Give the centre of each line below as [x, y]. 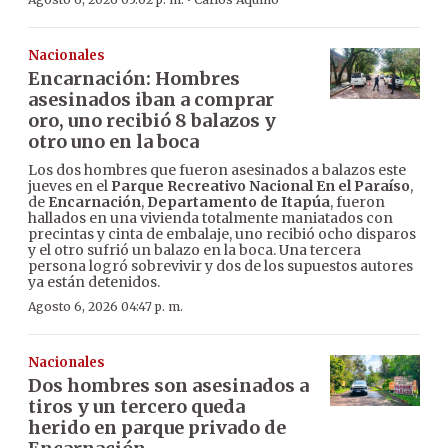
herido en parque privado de [157, 428]
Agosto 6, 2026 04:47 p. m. [105, 307]
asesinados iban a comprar [151, 100]
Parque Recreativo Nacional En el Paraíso [260, 186]
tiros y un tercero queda [136, 407]
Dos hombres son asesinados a [168, 386]
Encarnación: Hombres [134, 79]
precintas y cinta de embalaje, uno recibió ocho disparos [222, 234]
